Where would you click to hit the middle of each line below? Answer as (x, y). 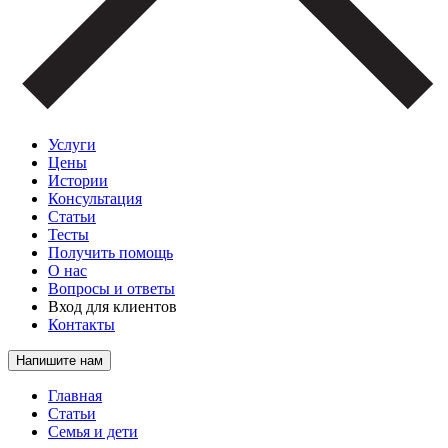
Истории (78, 180)
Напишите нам (59, 360)
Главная (75, 395)
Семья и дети (93, 431)
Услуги (72, 144)
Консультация (95, 198)
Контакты (81, 324)
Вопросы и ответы (111, 288)
